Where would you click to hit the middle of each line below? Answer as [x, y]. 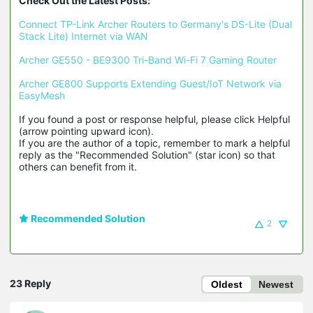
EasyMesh [42, 96]
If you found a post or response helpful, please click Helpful [154, 119]
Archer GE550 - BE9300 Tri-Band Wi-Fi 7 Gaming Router [148, 60]
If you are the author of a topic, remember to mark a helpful [154, 143]
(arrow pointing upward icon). [88, 131]
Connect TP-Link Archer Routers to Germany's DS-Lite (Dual [155, 24]
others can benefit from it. [78, 167]
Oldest [227, 285]
